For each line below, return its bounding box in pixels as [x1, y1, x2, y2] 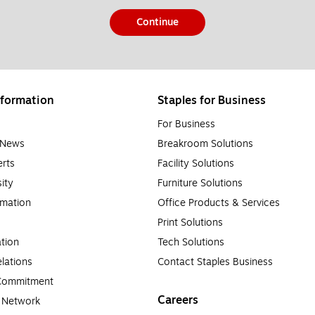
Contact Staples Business [157, 255, 273, 270]
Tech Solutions [157, 235, 224, 250]
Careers [157, 292, 198, 309]
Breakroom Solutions [157, 136, 253, 152]
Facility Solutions [157, 156, 234, 172]
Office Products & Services [157, 195, 280, 211]
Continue [136, 15, 179, 30]
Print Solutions [157, 215, 223, 231]
